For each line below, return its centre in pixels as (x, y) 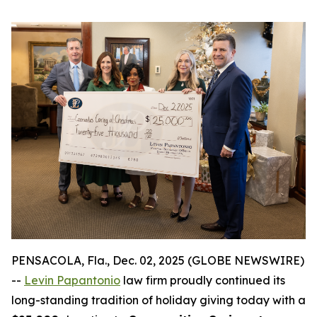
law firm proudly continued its (203, 281)
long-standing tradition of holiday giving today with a (158, 300)
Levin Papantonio (72, 281)
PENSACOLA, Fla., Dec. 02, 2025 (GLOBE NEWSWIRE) (158, 261)
